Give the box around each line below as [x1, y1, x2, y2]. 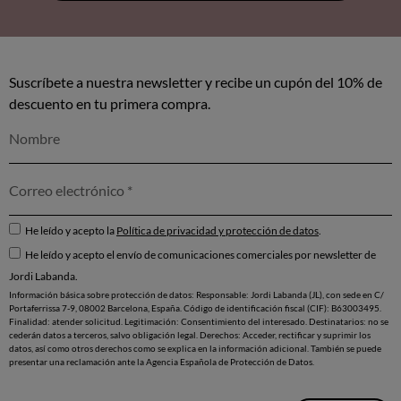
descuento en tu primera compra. [9, 94, 210, 112]
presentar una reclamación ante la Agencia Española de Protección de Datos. [9, 355, 314, 367]
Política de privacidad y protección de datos [116, 223, 319, 237]
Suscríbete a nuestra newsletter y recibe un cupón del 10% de [9, 73, 382, 90]
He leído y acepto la [25, 223, 116, 237]
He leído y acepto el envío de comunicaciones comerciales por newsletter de [25, 247, 376, 261]
